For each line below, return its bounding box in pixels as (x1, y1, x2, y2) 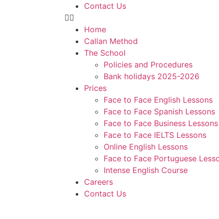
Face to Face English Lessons (104, 95, 213, 105)
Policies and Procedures (104, 60, 193, 69)
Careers (84, 177, 113, 187)
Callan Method (84, 36, 138, 46)
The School (84, 48, 126, 58)
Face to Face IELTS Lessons (104, 130, 206, 140)
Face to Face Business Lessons (104, 118, 218, 128)
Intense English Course (104, 165, 188, 175)
